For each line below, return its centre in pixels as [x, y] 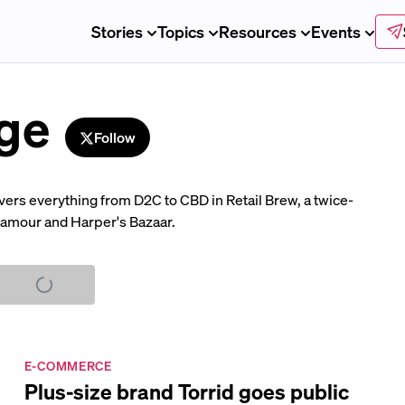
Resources [257, 31]
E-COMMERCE [68, 365]
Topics [180, 31]
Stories [117, 31]
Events [335, 31]
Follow [114, 137]
